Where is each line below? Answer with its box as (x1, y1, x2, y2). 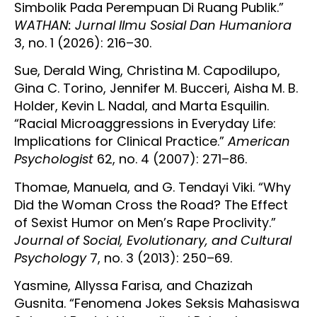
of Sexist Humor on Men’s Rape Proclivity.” (14, 213, 276, 231)
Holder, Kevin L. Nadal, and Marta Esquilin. (14, 97, 269, 115)
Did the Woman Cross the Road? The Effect (14, 195, 288, 214)
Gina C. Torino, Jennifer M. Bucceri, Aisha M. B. (14, 79, 298, 98)
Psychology (14, 248, 86, 267)
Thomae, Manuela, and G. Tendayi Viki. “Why (14, 178, 291, 196)
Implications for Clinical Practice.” (14, 132, 228, 151)
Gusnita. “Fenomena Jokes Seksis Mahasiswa (14, 294, 299, 313)
